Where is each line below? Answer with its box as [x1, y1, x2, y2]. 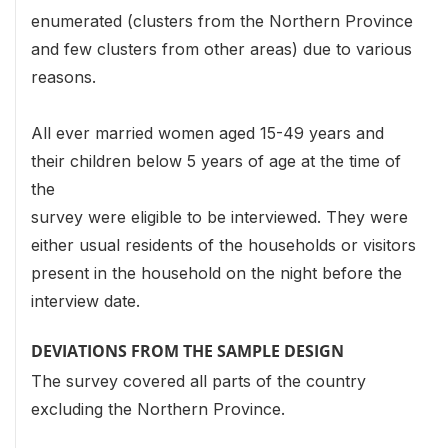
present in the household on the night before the [31, 262, 402, 283]
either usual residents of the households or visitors [31, 234, 416, 255]
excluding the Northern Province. [31, 399, 285, 420]
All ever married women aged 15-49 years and [31, 122, 384, 143]
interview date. [31, 290, 140, 311]
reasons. [31, 66, 96, 87]
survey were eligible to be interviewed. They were [31, 206, 408, 227]
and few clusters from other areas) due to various [31, 38, 412, 59]
